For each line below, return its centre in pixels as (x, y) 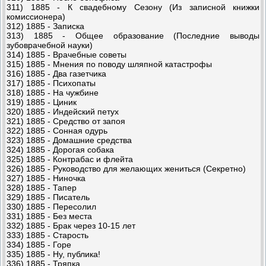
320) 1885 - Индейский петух (63, 111)
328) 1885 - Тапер (42, 187)
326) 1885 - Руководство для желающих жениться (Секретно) (126, 168)
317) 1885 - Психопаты (51, 83)
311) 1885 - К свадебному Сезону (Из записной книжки (133, 7)
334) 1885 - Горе (39, 244)
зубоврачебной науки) (50, 45)
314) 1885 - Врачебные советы (66, 54)
